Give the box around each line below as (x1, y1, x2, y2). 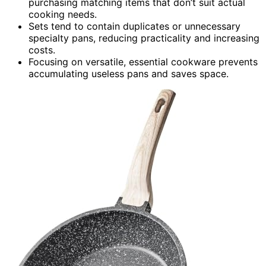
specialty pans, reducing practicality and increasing (28, 31, 259, 44)
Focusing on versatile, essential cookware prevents (28, 55, 258, 68)
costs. (28, 43, 55, 56)
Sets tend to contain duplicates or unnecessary (28, 20, 240, 32)
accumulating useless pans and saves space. (28, 67, 229, 80)
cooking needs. (28, 8, 97, 20)
